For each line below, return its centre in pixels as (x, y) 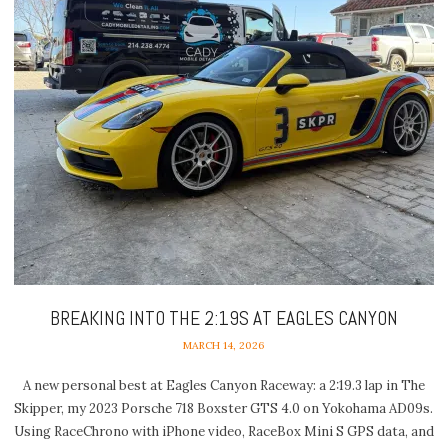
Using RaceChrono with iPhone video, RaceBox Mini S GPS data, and (223, 432)
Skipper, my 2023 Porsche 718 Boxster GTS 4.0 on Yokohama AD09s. (224, 409)
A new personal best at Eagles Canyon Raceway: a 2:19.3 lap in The (223, 386)
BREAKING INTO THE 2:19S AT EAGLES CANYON (223, 319)
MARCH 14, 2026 (224, 345)
